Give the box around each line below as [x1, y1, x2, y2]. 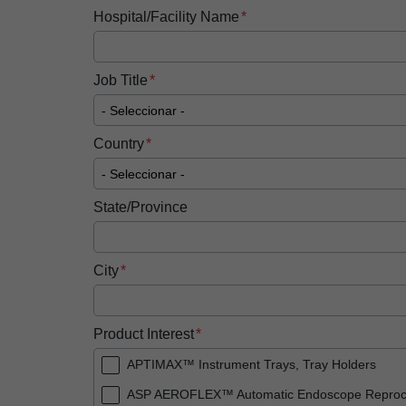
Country [92, 136, 144, 151]
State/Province [92, 199, 188, 215]
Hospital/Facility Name [92, 9, 239, 24]
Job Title [92, 72, 148, 88]
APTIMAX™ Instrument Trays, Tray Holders [126, 357, 376, 372]
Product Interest [92, 326, 194, 342]
